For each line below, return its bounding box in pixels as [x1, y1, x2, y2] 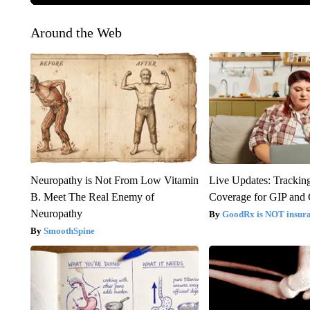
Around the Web [30, 25, 122, 41]
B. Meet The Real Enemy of [30, 191, 154, 203]
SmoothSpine [43, 226, 95, 237]
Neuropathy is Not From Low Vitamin [30, 174, 199, 187]
